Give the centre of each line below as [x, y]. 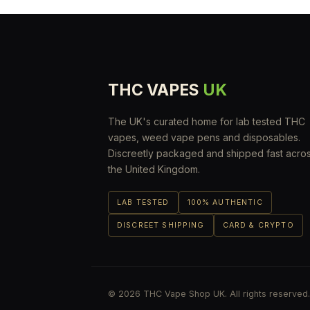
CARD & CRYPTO [258, 225]
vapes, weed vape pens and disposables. [204, 137]
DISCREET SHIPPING [161, 225]
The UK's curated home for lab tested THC [207, 121]
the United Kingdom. [154, 169]
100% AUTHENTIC [225, 202]
